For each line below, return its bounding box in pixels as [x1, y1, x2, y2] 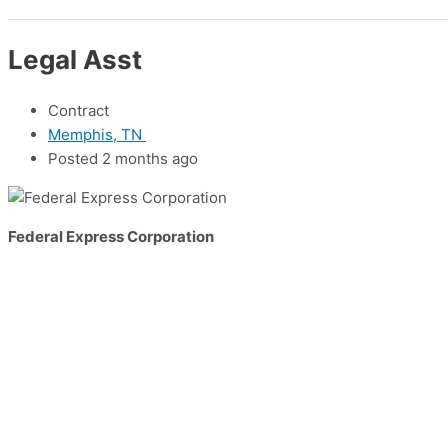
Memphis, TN [48, 125, 146, 145]
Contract [48, 101, 109, 121]
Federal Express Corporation [8, 227, 214, 247]
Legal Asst [8, 43, 142, 75]
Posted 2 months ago [48, 149, 198, 169]
